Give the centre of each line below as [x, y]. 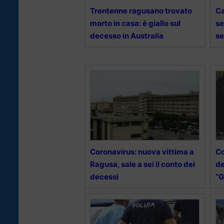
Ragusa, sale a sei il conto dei [142, 164]
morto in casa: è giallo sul [135, 23]
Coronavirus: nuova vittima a [142, 152]
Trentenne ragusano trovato [141, 11]
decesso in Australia [127, 36]
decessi [104, 177]
